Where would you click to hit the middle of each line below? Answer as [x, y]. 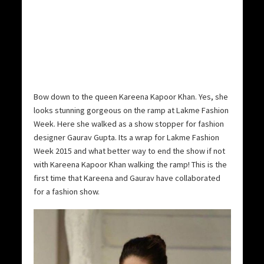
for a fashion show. [66, 191]
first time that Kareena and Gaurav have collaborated [127, 178]
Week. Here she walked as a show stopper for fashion [128, 123]
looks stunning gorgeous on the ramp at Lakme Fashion [131, 110]
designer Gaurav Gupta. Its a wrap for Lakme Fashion [126, 137]
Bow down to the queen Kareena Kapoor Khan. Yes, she [131, 96]
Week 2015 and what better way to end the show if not [129, 151]
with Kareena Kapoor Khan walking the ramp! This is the [130, 164]
